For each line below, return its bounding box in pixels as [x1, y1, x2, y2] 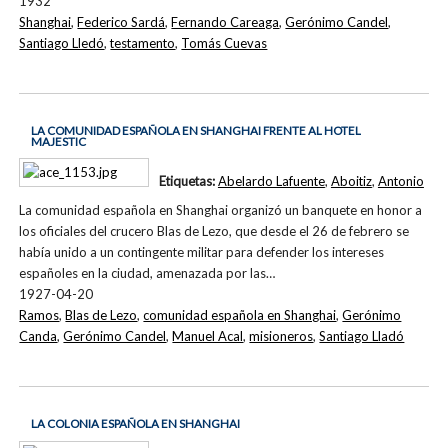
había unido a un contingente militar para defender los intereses [19, 244, 385, 261]
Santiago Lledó [19, 34, 105, 51]
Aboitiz [330, 173, 372, 190]
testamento [110, 34, 176, 51]
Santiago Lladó [319, 328, 405, 345]
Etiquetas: [158, 173, 218, 190]
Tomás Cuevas [181, 34, 268, 51]
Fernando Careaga [171, 13, 280, 30]
